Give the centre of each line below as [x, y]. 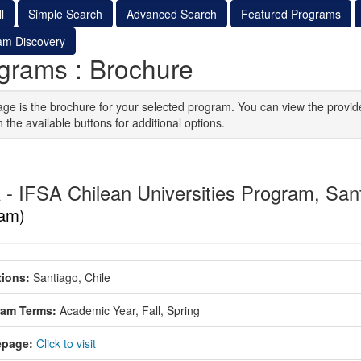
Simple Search [65, 14]
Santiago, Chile [71, 277]
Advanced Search [171, 14]
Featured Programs [290, 14]
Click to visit [66, 343]
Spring [183, 310]
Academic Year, [99, 310]
